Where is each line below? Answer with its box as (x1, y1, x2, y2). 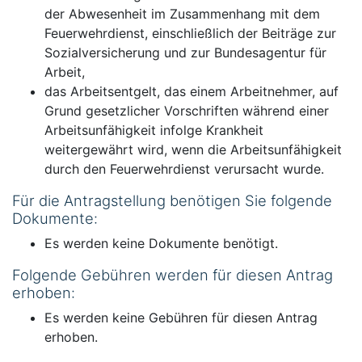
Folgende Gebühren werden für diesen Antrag (12, 265, 333, 284)
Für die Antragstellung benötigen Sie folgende (12, 191, 332, 209)
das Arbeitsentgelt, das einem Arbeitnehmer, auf (44, 82, 339, 99)
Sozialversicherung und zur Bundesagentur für (44, 44, 326, 61)
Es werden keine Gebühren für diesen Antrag (44, 309, 318, 326)
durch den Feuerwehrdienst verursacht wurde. (44, 160, 324, 177)
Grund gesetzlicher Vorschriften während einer (44, 102, 329, 119)
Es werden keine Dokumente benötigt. (44, 234, 278, 251)
